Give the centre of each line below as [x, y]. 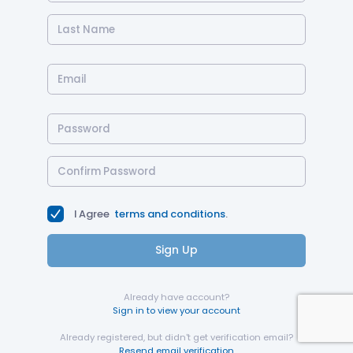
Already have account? [176, 297]
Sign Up [176, 250]
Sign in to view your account [176, 310]
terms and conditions [169, 214]
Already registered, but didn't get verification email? [176, 337]
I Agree [93, 214]
